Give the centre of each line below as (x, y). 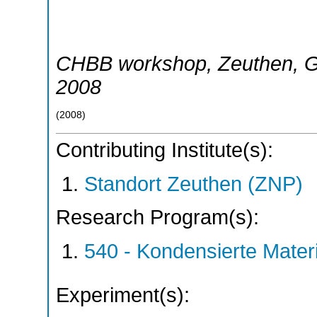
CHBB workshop (131, 63)
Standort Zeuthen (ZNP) (194, 184)
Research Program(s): (157, 218)
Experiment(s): (123, 295)
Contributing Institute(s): (165, 150)
